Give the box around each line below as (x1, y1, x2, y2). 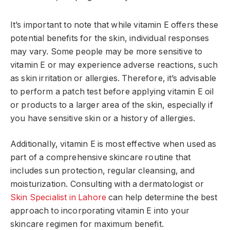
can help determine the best (106, 193, 218, 203)
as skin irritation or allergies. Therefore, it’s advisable (10, 73, 217, 83)
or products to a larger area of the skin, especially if (10, 100, 213, 110)
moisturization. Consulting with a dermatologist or (10, 179, 204, 189)
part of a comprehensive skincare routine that (10, 152, 191, 163)
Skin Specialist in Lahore (10, 193, 106, 203)
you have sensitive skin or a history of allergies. (10, 113, 195, 123)
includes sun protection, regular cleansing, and (10, 166, 195, 176)
